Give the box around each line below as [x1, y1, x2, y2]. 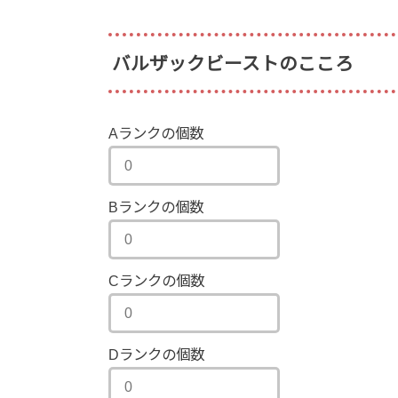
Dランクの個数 [108, 346, 204, 362]
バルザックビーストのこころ [112, 52, 354, 74]
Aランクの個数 [108, 124, 203, 141]
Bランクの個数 [108, 198, 203, 215]
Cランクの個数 [108, 272, 204, 289]
